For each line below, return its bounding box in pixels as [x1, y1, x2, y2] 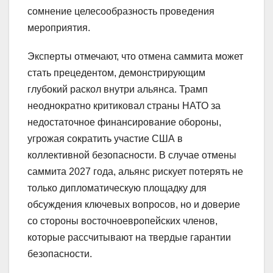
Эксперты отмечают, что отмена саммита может [27, 51, 243, 62]
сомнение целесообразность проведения [27, 5, 214, 16]
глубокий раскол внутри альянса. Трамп [27, 83, 208, 94]
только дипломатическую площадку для [27, 182, 207, 193]
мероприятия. [27, 22, 90, 33]
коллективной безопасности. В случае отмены [27, 149, 236, 160]
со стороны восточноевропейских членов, [27, 215, 218, 226]
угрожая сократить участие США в [27, 133, 183, 144]
